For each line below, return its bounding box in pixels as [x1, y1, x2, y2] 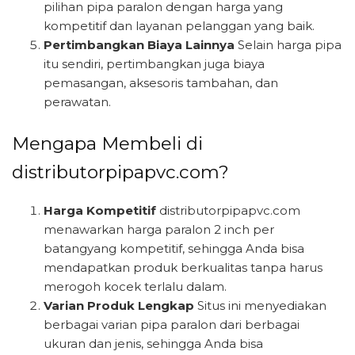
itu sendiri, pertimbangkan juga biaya [44, 55, 265, 71]
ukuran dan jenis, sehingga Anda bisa [44, 335, 263, 351]
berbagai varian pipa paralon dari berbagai [44, 316, 300, 332]
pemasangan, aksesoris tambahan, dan [44, 74, 278, 90]
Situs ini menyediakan [194, 297, 326, 313]
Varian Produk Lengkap [44, 297, 194, 313]
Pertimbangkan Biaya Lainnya [44, 36, 235, 52]
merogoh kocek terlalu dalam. [44, 278, 227, 294]
